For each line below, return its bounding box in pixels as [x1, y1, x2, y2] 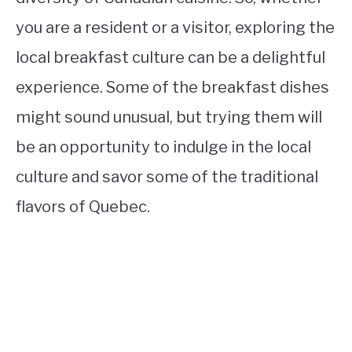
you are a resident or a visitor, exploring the [16, 17, 335, 37]
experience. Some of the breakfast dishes [16, 77, 329, 97]
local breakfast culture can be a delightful [16, 47, 325, 67]
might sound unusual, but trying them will [16, 107, 322, 126]
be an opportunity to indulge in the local [16, 137, 311, 156]
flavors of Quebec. [16, 196, 150, 216]
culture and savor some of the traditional [16, 167, 318, 186]
